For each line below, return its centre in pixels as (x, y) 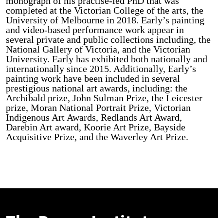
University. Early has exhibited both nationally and (107, 59)
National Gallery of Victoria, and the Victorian (98, 49)
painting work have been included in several (93, 78)
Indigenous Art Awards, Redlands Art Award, (94, 117)
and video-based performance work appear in (95, 29)
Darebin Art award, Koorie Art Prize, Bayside (96, 127)
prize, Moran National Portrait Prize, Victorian (98, 107)
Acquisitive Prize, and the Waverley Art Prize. (98, 136)
